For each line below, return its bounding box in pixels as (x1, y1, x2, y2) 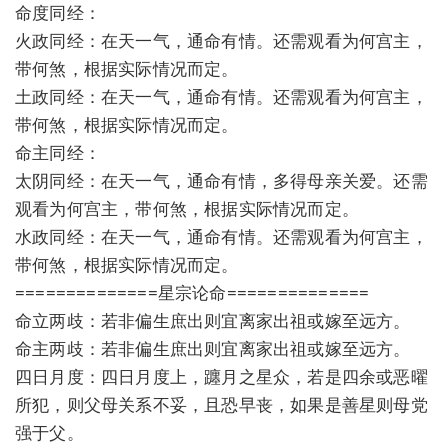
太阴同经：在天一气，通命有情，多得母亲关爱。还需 (15, 168, 428, 192)
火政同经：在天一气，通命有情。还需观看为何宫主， (15, 28, 428, 52)
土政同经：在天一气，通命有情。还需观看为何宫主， (15, 84, 428, 108)
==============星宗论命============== (15, 280, 370, 304)
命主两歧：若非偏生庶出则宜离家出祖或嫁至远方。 (15, 336, 411, 360)
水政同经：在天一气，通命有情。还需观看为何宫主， (15, 224, 428, 248)
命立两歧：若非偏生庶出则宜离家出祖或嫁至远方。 (15, 308, 411, 332)
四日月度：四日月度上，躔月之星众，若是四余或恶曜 (15, 364, 428, 388)
